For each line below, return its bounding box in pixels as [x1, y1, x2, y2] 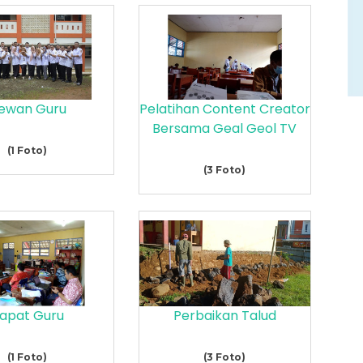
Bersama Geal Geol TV [152, 119, 297, 139]
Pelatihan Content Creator [139, 100, 310, 119]
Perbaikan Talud [173, 305, 276, 325]
